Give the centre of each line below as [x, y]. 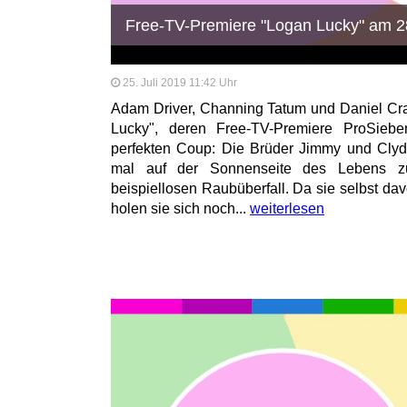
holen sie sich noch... [180, 209]
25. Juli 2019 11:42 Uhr [180, 83]
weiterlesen [287, 209]
